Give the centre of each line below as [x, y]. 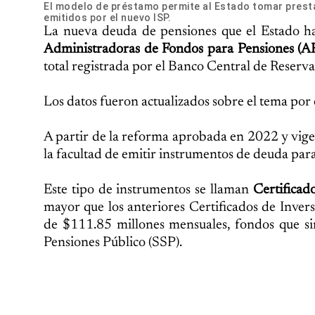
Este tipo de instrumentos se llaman [146, 190]
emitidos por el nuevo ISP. [107, 18]
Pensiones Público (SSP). [113, 243]
